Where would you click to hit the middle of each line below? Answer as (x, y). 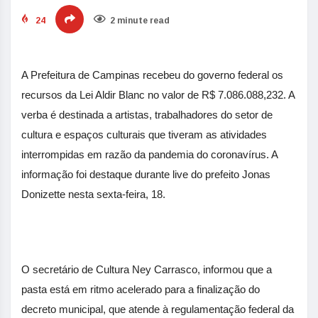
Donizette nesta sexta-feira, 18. (93, 194)
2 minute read (140, 21)
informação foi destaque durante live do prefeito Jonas (146, 174)
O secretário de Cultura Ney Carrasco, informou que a (147, 269)
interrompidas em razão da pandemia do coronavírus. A (149, 154)
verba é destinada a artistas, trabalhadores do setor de (147, 115)
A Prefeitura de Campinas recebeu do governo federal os (152, 75)
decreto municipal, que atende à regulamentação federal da (158, 309)
